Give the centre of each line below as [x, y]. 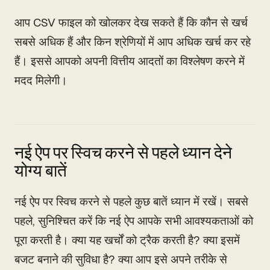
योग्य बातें [41, 171]
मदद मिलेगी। [41, 80]
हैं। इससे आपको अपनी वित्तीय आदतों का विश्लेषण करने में [130, 61]
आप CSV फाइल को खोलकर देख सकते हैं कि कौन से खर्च [131, 23]
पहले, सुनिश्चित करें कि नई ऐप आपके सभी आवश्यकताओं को [134, 221]
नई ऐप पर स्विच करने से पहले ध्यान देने [123, 153]
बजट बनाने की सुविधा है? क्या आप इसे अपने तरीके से [121, 259]
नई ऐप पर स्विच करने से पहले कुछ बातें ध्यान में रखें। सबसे [131, 202]
